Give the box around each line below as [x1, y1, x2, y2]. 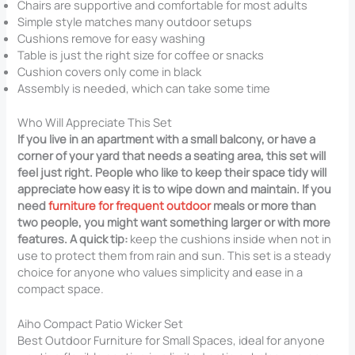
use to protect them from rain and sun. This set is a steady [17, 247, 332, 264]
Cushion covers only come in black [17, 63, 202, 80]
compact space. [17, 281, 105, 297]
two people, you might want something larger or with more [17, 214, 331, 231]
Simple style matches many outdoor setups [17, 13, 253, 30]
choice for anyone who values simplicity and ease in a [17, 264, 303, 281]
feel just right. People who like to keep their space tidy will [17, 164, 327, 181]
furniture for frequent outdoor [48, 197, 212, 214]
